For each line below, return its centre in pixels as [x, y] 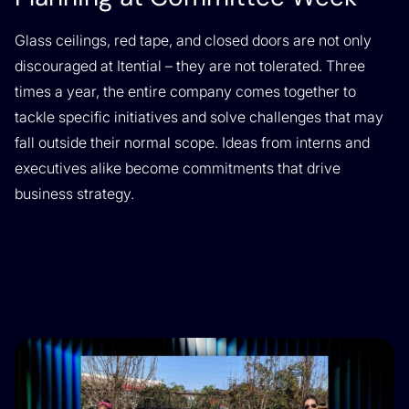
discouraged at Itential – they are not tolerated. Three [190, 66]
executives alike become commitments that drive [178, 168]
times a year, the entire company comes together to [185, 92]
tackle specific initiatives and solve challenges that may [199, 117]
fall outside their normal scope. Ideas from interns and [192, 143]
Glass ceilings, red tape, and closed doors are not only [193, 41]
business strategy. [74, 194]
